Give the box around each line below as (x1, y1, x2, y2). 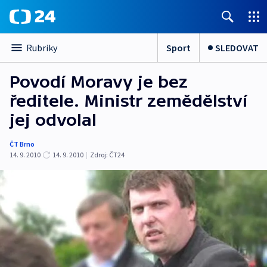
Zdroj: (90, 150, 108, 159)
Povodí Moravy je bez (10, 72, 188, 91)
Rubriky (26, 42, 57, 54)
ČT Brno (10, 139, 35, 148)
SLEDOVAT (215, 41, 259, 54)
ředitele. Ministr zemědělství (10, 91, 247, 110)
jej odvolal (10, 110, 97, 129)
